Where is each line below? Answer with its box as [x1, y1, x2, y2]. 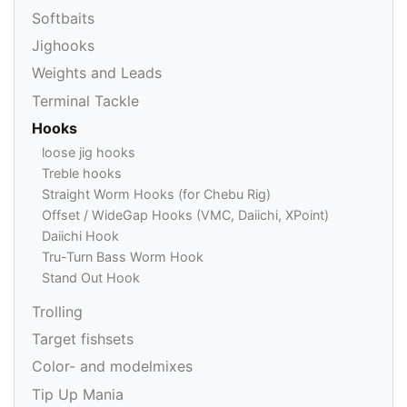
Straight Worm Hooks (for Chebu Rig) [42, 186, 271, 203]
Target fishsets [32, 329, 134, 348]
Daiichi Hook [42, 228, 119, 244]
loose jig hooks [42, 144, 135, 161]
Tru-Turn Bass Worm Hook [42, 249, 203, 265]
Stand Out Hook [42, 270, 140, 286]
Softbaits [32, 8, 95, 27]
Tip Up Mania [32, 384, 124, 403]
